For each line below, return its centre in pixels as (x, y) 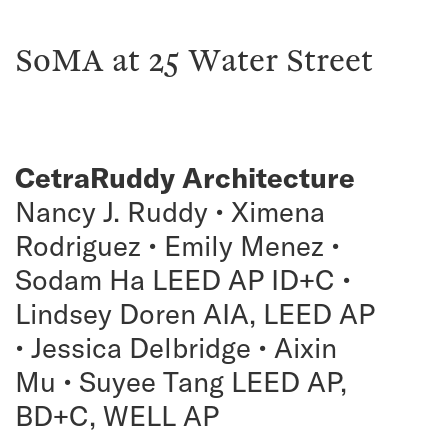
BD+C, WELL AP (117, 416)
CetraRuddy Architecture (185, 178)
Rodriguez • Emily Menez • (177, 246)
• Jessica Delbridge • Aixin (176, 348)
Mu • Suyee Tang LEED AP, (181, 382)
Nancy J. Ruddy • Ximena (170, 212)
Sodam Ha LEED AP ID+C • (183, 280)
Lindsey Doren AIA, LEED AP (195, 314)
